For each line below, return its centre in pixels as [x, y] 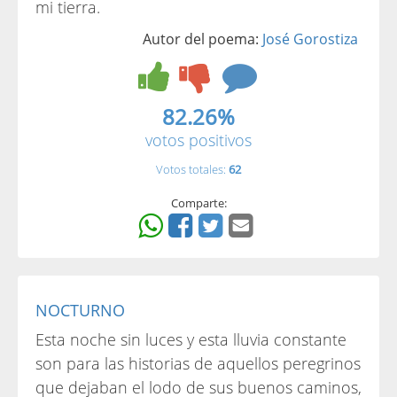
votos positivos [198, 140]
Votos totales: [192, 169]
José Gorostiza [310, 39]
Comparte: [198, 203]
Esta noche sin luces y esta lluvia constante [191, 339]
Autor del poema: [202, 39]
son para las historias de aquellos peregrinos [198, 363]
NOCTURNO [80, 310]
